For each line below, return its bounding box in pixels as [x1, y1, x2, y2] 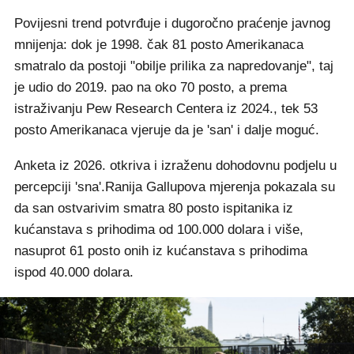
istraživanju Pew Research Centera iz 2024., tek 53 [14, 100, 318, 116]
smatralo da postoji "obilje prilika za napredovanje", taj [14, 58, 333, 73]
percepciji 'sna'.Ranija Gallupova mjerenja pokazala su [14, 179, 335, 194]
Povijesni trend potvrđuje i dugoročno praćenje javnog [14, 15, 330, 31]
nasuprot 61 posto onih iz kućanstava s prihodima [14, 243, 307, 258]
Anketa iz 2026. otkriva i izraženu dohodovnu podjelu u [14, 157, 337, 173]
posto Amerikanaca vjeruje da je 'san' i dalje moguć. [14, 122, 323, 137]
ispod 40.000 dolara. [14, 264, 134, 280]
